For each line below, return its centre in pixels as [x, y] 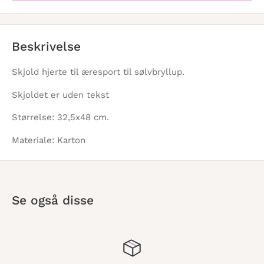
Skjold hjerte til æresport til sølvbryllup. [100, 72]
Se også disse [53, 200]
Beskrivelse [46, 46]
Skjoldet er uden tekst [62, 95]
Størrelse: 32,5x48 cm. [60, 118]
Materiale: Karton [49, 140]
